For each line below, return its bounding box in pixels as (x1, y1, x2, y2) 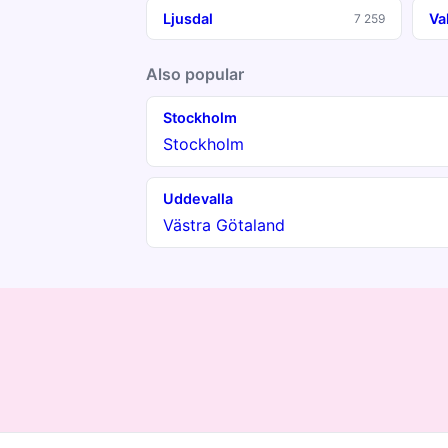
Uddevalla (163, 190, 233, 207)
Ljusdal (163, 10, 213, 27)
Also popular (146, 64, 244, 84)
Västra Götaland (163, 215, 285, 235)
